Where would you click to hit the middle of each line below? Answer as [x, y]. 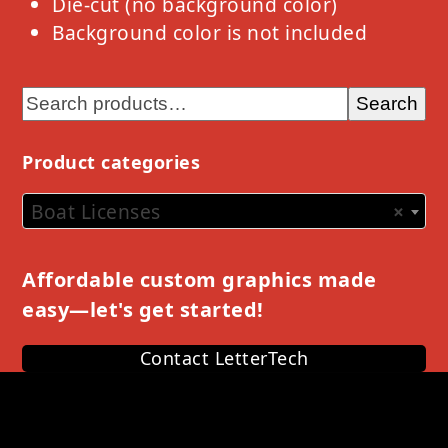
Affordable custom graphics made [199, 280]
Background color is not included [210, 33]
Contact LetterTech [224, 358]
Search [386, 104]
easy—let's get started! [143, 310]
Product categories [111, 162]
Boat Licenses [96, 212]
